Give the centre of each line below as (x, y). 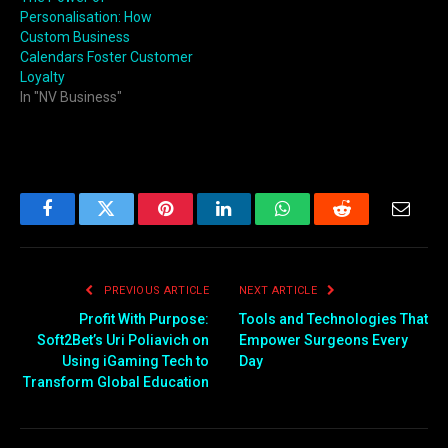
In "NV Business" (71, 97)
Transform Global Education (116, 381)
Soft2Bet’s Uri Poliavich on (123, 339)
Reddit (364, 223)
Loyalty (42, 77)
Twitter (130, 223)
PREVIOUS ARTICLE (154, 290)
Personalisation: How (86, 17)
